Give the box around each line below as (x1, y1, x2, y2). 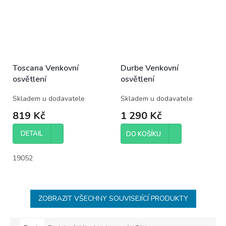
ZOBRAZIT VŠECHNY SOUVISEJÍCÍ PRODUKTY (38, 193, 188, 203)
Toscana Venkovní (13, 62, 79, 74)
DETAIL (21, 129, 43, 138)
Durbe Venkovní (121, 62, 179, 74)
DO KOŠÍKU (126, 129, 161, 139)
